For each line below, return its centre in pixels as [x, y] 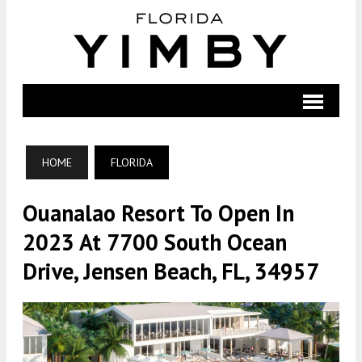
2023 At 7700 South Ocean [155, 242]
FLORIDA [132, 162]
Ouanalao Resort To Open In [158, 213]
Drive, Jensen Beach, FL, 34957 [171, 271]
